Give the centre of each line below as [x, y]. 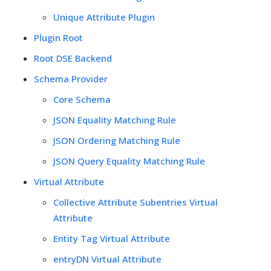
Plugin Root [58, 37]
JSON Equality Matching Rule [115, 119]
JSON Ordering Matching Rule [117, 140]
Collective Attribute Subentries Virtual [135, 202]
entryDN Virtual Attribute [107, 259]
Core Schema [82, 99]
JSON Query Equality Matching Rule [129, 161]
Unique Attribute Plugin [104, 17]
